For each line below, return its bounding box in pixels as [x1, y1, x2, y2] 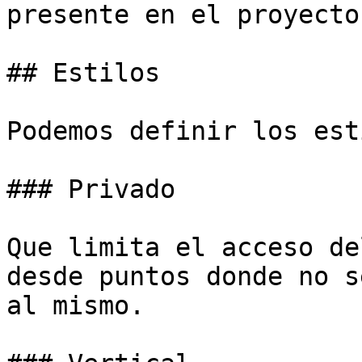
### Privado [6, 175, 175, 204]
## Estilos [6, 58, 160, 87]
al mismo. [6, 291, 145, 320]
